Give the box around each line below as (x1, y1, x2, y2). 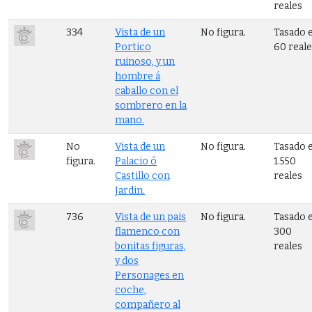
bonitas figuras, (115, 240, 186, 252)
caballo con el (115, 84, 178, 97)
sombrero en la (115, 99, 187, 111)
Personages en (115, 269, 184, 281)
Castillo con (115, 169, 170, 182)
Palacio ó (115, 155, 157, 167)
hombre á (115, 70, 160, 82)
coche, (115, 283, 146, 296)
